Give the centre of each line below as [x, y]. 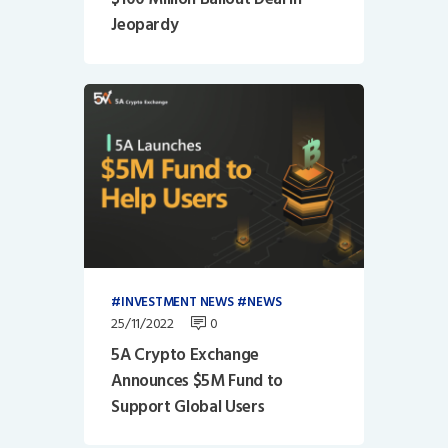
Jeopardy [145, 25]
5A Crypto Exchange [185, 354]
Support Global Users [188, 406]
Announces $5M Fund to [197, 380]
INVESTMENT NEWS [177, 302]
